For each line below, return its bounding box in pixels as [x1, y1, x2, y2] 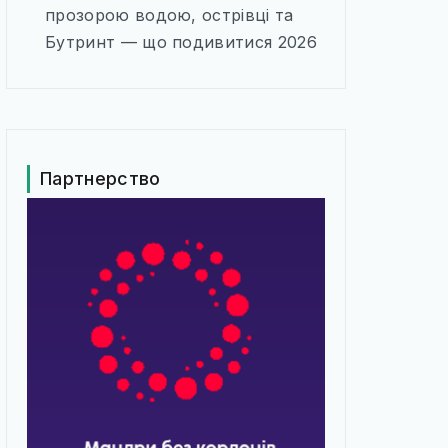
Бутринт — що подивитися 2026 [45, 32, 317, 52]
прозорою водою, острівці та [45, 5, 294, 25]
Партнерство [40, 168, 161, 189]
